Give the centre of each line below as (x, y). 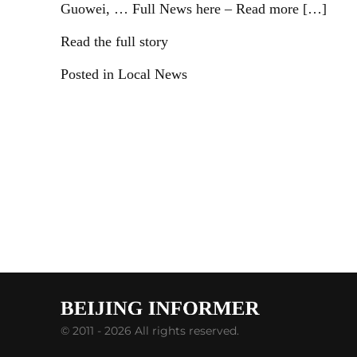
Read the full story (114, 41)
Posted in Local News (124, 74)
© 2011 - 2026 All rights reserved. (150, 331)
